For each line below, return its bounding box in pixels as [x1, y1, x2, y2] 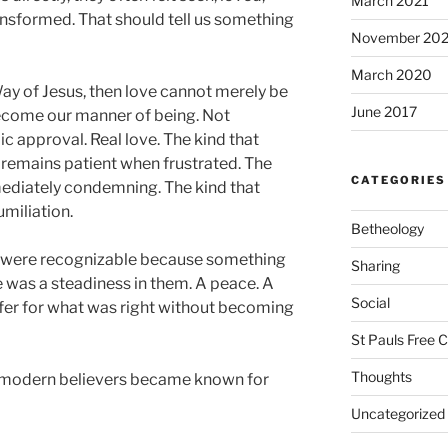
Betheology [350, 219, 424, 237]
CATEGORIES [350, 172, 446, 187]
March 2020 [350, 65, 432, 83]
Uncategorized [350, 404, 445, 422]
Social [350, 293, 390, 311]
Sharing [350, 256, 400, 274]
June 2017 [350, 102, 417, 120]
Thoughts [350, 367, 412, 385]
